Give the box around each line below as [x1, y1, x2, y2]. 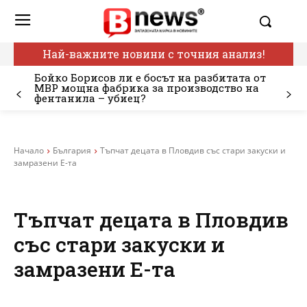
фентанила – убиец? [34, 91, 146, 106]
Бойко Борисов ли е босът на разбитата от [34, 71, 266, 85]
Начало [14, 145, 44, 157]
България [53, 145, 91, 157]
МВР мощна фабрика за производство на [34, 81, 259, 95]
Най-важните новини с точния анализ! [42, 47, 265, 62]
